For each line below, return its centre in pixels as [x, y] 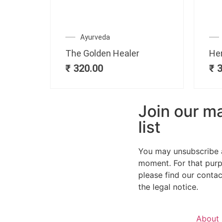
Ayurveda [95, 37]
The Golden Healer [102, 53]
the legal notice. [168, 187]
